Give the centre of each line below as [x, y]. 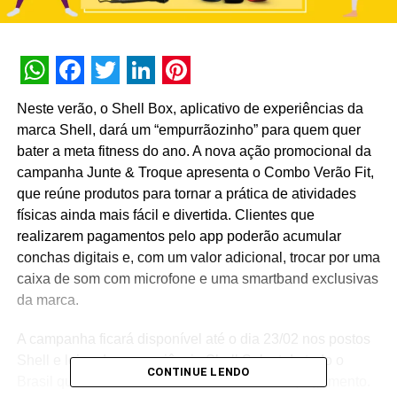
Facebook [114, 99]
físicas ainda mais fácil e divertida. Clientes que [165, 215]
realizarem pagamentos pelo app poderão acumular [179, 237]
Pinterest [217, 99]
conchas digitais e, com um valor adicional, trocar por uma [198, 258]
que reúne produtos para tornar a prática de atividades [186, 194]
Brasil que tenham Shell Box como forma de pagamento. [193, 382]
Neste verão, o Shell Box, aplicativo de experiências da [190, 109]
